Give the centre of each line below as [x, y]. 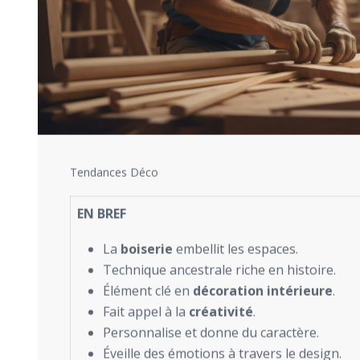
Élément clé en [148, 291]
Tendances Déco [114, 173]
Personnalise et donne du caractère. [211, 333]
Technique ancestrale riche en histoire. [219, 270]
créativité [221, 312]
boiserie [147, 250]
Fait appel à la [146, 312]
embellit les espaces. [235, 250]
